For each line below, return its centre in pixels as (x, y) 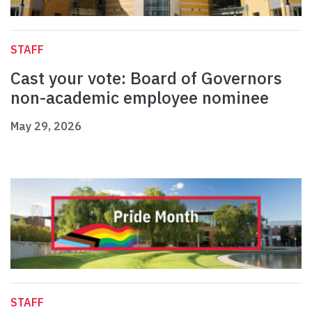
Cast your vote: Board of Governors (146, 78)
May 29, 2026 (46, 126)
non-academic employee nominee (140, 98)
